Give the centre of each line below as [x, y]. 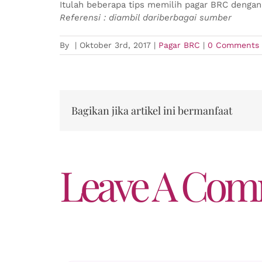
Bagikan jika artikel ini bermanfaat [152, 110]
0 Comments [233, 45]
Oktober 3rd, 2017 [115, 45]
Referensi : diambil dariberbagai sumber [146, 18]
